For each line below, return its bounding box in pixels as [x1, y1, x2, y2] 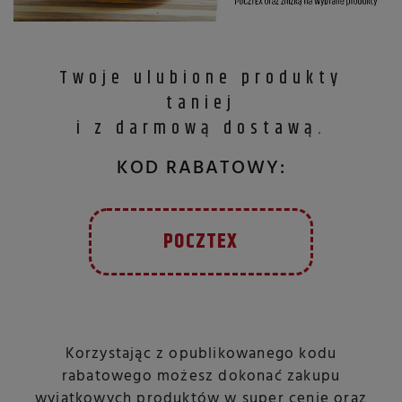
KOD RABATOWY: [116, 153, 286, 183]
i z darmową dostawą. [75, 114, 327, 143]
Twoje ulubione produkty [59, 64, 343, 92]
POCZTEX [163, 225, 239, 258]
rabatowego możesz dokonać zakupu [61, 363, 341, 389]
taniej [166, 89, 236, 118]
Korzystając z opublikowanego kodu [65, 341, 337, 366]
